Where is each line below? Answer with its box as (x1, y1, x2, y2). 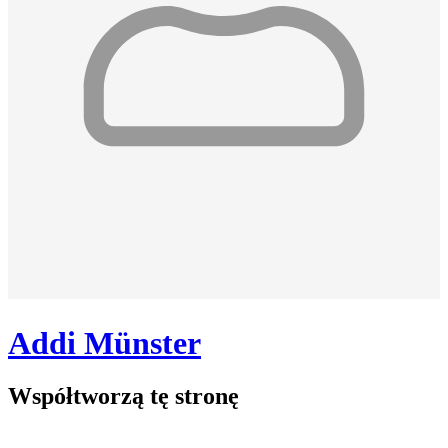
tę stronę (150, 383, 239, 410)
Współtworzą (8, 383, 150, 410)
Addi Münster (8, 324, 201, 361)
